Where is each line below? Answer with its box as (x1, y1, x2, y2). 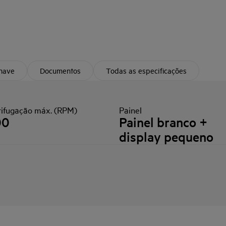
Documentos (40, 66, 81, 75)
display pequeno (119, 128, 213, 145)
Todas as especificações (106, 66, 187, 75)
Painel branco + (119, 114, 207, 131)
